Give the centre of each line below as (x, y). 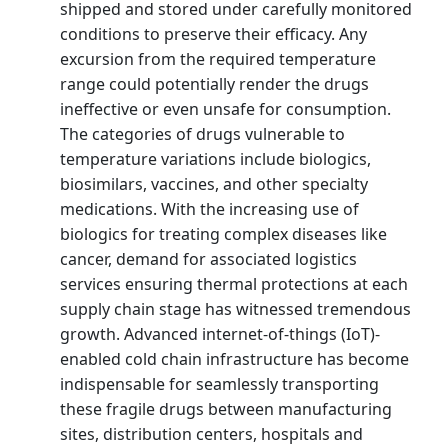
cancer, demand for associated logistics (208, 258)
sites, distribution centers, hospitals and (211, 433)
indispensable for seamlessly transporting (219, 383)
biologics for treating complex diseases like (223, 233)
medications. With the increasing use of (209, 208)
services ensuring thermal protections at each (234, 283)
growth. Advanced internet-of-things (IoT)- (220, 333)
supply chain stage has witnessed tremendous (235, 308)
